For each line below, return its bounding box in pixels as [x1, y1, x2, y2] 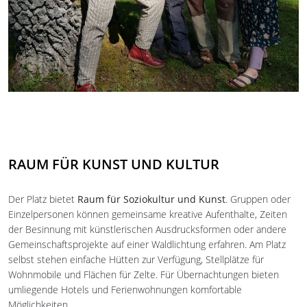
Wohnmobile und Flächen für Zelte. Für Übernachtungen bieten [8, 268, 279, 281]
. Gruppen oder [225, 193, 291, 206]
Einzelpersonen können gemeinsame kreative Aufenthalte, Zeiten [8, 208, 287, 221]
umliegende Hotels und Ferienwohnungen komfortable [8, 283, 242, 296]
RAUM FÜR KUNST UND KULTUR [8, 155, 219, 173]
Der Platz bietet [8, 193, 77, 206]
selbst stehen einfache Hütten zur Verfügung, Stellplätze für [8, 253, 264, 266]
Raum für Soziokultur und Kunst [77, 193, 225, 206]
